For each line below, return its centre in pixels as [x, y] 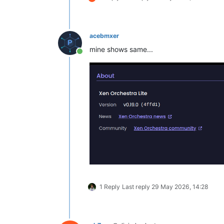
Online [91, 56]
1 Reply [110, 186]
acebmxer [104, 35]
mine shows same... [121, 49]
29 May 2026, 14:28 [180, 186]
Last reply [137, 186]
